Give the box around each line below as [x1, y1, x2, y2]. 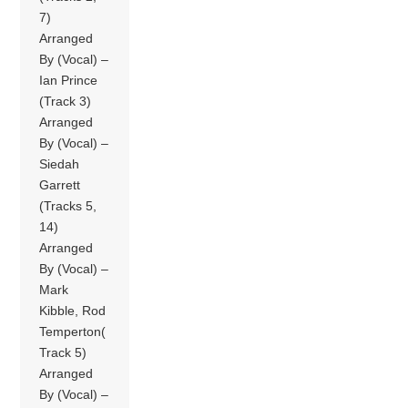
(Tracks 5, [39, 198, 97, 213]
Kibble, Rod [39, 302, 107, 318]
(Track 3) [39, 93, 92, 108]
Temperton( [39, 323, 107, 339]
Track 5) [39, 344, 87, 360]
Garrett [39, 177, 81, 192]
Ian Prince [39, 72, 98, 87]
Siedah [39, 156, 80, 171]
